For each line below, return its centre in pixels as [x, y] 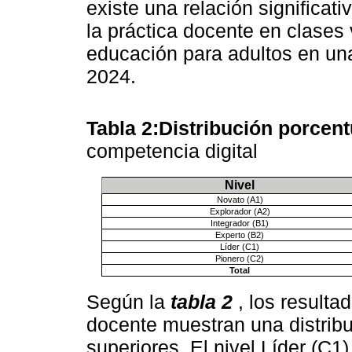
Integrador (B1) [240, 224]
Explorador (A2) [240, 212]
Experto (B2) [240, 235]
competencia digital [175, 150]
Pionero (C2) [240, 259]
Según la [128, 302]
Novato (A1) [240, 200]
